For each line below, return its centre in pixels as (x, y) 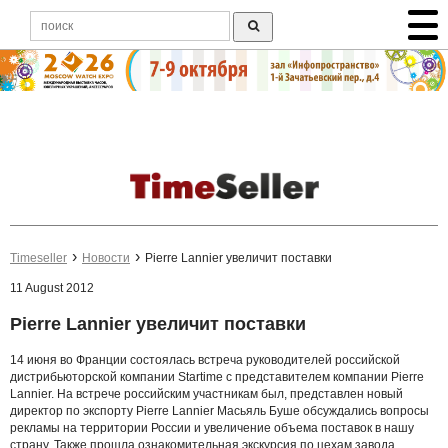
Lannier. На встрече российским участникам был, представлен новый (206, 393)
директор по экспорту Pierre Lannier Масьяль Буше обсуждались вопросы (219, 410)
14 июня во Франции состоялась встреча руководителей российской (205, 359)
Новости (106, 258)
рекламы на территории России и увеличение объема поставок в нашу (212, 427)
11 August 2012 (52, 288)
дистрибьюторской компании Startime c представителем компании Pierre (217, 376)
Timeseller (38, 258)
